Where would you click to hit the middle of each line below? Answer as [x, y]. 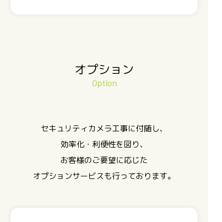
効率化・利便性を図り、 [104, 144]
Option [104, 83]
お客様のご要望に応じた [104, 160]
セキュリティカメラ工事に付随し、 [104, 128]
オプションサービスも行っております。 [104, 176]
